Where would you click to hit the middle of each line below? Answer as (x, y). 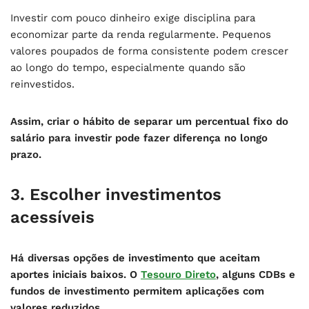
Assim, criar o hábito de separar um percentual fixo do (149, 121)
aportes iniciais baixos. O (76, 275)
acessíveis (52, 217)
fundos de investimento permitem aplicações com (137, 291)
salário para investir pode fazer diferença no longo (139, 138)
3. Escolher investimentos (116, 195)
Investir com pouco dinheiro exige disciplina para (133, 18)
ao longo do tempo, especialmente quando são (128, 68)
